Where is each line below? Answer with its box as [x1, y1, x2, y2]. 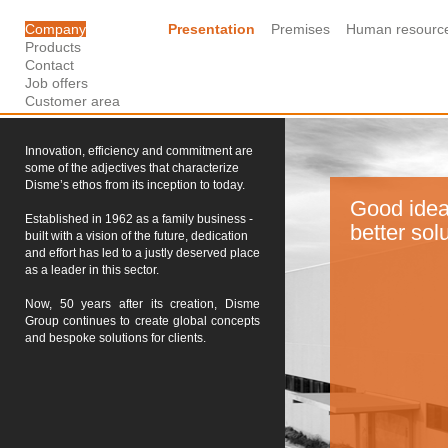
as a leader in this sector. [25, 263, 159, 277]
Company [25, 21, 86, 37]
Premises [271, 21, 330, 37]
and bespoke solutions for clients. [25, 331, 206, 345]
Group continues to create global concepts [25, 314, 260, 328]
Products [25, 39, 81, 55]
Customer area [25, 93, 120, 109]
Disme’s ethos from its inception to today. [25, 178, 245, 192]
